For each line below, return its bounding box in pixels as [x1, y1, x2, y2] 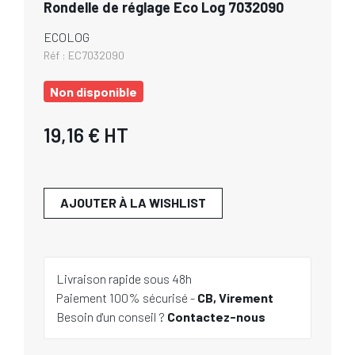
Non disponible [50, 84, 137, 99]
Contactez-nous [167, 309, 265, 324]
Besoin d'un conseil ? [56, 309, 167, 324]
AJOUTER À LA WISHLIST [60, 195, 206, 210]
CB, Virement [197, 290, 273, 305]
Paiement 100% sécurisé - [56, 290, 197, 305]
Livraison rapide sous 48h [56, 271, 192, 286]
